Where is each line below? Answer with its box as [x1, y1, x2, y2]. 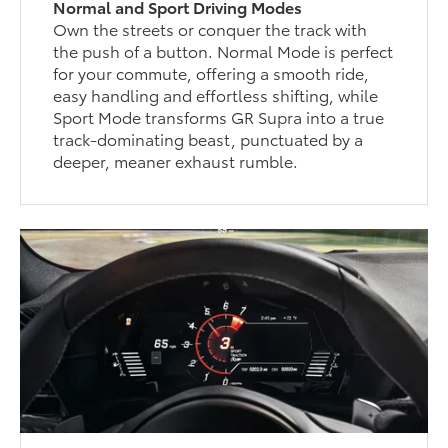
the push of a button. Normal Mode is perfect [53, 39, 394, 63]
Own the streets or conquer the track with [53, 17, 368, 41]
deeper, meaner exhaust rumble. [53, 149, 299, 173]
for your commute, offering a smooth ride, [53, 61, 370, 85]
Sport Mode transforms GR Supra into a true [53, 105, 385, 129]
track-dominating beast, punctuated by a [53, 127, 364, 151]
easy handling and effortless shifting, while [53, 83, 379, 107]
